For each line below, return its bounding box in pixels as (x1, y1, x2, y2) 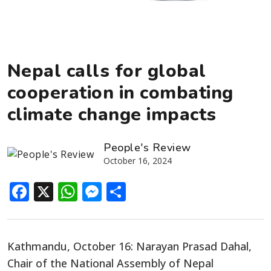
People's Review (103, 140, 191, 155)
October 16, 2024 (103, 154, 172, 166)
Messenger (102, 178, 204, 204)
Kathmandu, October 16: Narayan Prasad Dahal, (7, 238, 252, 253)
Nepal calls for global (7, 58, 206, 83)
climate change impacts (7, 102, 217, 127)
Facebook (29, 178, 117, 204)
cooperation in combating (7, 80, 233, 105)
